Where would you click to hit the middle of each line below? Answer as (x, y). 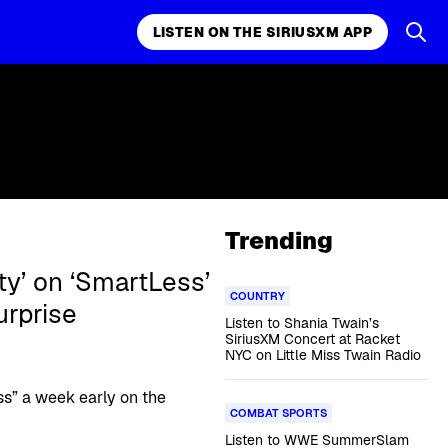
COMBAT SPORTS (278, 413)
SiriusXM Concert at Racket (312, 339)
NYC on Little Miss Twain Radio (322, 355)
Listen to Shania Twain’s (301, 323)
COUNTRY (257, 296)
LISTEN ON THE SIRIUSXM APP (262, 32)
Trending (278, 240)
